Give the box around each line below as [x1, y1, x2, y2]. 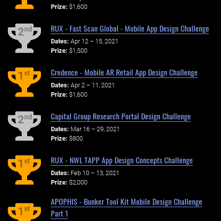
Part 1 [50, 207, 68, 220]
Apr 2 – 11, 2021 [70, 81, 115, 89]
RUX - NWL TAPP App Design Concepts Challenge [50, 153, 193, 166]
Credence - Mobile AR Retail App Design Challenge [50, 66, 198, 78]
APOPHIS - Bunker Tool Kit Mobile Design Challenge [50, 195, 202, 208]
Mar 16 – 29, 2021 [70, 125, 120, 133]
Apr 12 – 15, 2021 [70, 37, 118, 45]
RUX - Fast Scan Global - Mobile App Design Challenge [50, 22, 209, 34]
